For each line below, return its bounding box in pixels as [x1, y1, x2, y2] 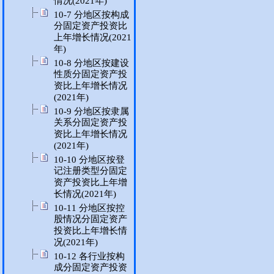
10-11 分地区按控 [54, 203, 125, 213]
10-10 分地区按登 [54, 155, 125, 165]
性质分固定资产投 [54, 69, 127, 80]
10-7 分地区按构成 [54, 10, 129, 20]
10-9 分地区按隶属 [54, 106, 129, 116]
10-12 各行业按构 [54, 251, 125, 261]
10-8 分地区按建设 [54, 58, 129, 68]
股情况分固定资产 [54, 214, 127, 224]
